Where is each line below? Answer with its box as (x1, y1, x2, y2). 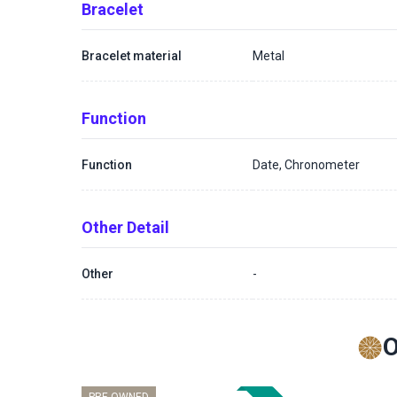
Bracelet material (82, 48, 182, 63)
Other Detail (82, 218, 169, 237)
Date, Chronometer (253, 157, 361, 172)
